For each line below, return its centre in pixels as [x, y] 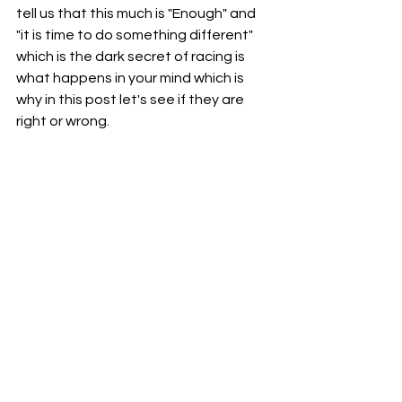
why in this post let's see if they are [131, 100]
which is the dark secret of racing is [132, 57]
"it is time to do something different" [136, 35]
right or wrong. [63, 121]
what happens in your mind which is [131, 78]
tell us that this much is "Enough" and [137, 13]
